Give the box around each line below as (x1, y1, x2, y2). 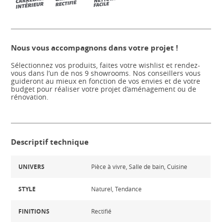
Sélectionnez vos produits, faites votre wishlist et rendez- (11, 60, 201, 70)
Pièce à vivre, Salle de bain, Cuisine (91, 163, 188, 170)
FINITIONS (18, 207, 50, 216)
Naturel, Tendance (91, 185, 142, 193)
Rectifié (91, 207, 112, 215)
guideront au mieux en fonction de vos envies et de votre (11, 76, 201, 86)
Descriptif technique (11, 137, 89, 147)
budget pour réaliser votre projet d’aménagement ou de (11, 84, 197, 94)
